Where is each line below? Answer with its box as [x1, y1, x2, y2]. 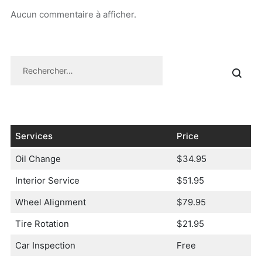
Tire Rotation [15, 218, 70, 229]
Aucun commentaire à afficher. [10, 8, 136, 20]
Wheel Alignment [15, 196, 87, 208]
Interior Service [15, 174, 80, 186]
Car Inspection [15, 239, 76, 251]
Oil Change [15, 153, 61, 164]
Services [15, 130, 53, 142]
